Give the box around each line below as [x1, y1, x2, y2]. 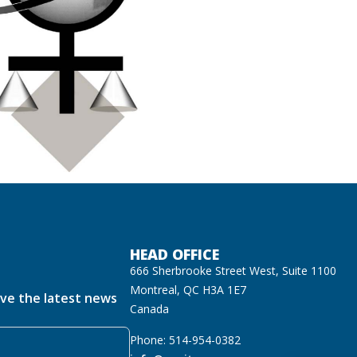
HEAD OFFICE [130, 245, 220, 265]
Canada [130, 301, 170, 317]
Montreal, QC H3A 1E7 [130, 282, 247, 298]
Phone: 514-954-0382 [130, 331, 241, 347]
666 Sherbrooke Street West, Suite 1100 [130, 263, 337, 279]
